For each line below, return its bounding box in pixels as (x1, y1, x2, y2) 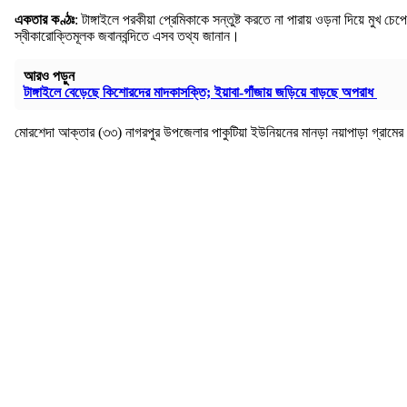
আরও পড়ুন (24, 68, 74, 84)
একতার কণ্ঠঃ (15, 12, 74, 28)
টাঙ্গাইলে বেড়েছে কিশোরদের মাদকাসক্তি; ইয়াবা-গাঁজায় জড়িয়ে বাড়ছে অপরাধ (24, 84, 377, 101)
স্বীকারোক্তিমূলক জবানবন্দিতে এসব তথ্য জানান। (15, 28, 240, 45)
